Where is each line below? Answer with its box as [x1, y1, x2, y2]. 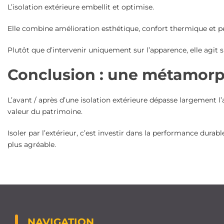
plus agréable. [7, 140, 56, 149]
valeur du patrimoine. [7, 107, 82, 116]
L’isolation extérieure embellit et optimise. [7, 2, 154, 12]
